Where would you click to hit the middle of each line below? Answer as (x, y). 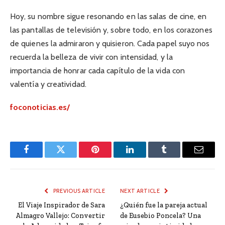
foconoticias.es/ (40, 107)
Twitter (73, 157)
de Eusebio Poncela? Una (160, 216)
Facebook (43, 157)
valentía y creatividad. (48, 84)
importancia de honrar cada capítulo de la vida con (97, 71)
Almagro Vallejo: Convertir (60, 216)
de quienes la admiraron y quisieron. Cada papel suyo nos (110, 44)
